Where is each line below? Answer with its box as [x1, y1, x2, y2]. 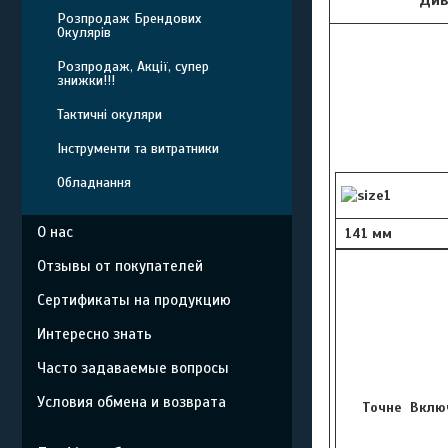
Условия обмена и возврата [37, 393, 226, 411]
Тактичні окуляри [57, 106, 162, 123]
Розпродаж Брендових [57, 10, 201, 27]
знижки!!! [57, 72, 115, 89]
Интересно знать [37, 325, 152, 343]
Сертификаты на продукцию [37, 291, 231, 309]
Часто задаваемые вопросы [37, 359, 229, 377]
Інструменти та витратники [57, 140, 219, 157]
